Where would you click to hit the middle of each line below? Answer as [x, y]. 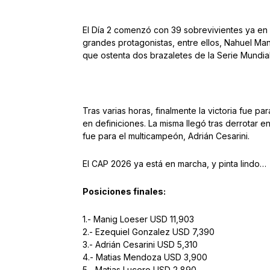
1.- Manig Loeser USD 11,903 [138, 219]
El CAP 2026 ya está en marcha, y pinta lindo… [174, 164]
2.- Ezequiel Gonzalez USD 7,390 [149, 232]
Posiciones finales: [124, 192]
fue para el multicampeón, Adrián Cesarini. [166, 136]
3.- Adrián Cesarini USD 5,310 [140, 245]
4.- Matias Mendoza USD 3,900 [145, 257]
